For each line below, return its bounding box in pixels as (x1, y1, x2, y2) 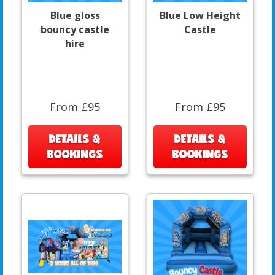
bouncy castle (41, 22, 109, 36)
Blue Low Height (160, 8, 241, 22)
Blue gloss (50, 8, 100, 22)
